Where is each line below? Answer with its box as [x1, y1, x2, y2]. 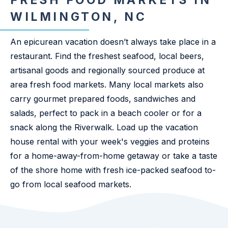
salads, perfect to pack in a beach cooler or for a [10, 108, 202, 118]
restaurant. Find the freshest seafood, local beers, [10, 51, 204, 61]
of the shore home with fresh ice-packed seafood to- [10, 165, 216, 175]
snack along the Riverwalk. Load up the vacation [10, 122, 198, 132]
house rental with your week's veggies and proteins [10, 136, 210, 147]
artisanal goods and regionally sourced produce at [10, 65, 205, 75]
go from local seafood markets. [10, 179, 131, 189]
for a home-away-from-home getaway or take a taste [10, 151, 217, 161]
